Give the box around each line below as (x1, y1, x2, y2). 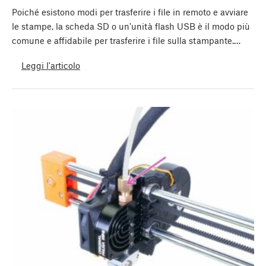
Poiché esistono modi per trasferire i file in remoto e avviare (12, 7, 248, 18)
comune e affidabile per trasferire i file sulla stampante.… (12, 35, 240, 46)
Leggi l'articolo (21, 59, 80, 71)
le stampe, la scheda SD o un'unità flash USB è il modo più (12, 21, 250, 32)
